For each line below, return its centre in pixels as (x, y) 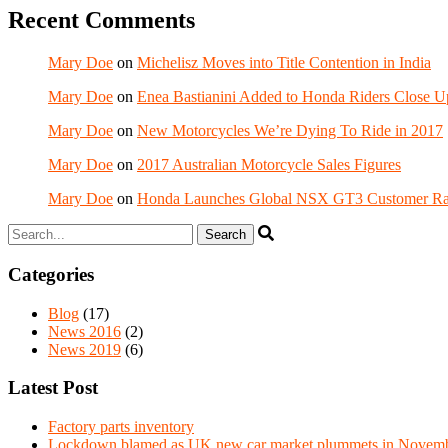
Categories (51, 274)
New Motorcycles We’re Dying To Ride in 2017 (290, 131)
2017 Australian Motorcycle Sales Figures (269, 165)
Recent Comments (101, 20)
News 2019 (84, 349)
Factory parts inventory (121, 426)
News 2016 (84, 331)
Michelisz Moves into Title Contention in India (284, 63)
